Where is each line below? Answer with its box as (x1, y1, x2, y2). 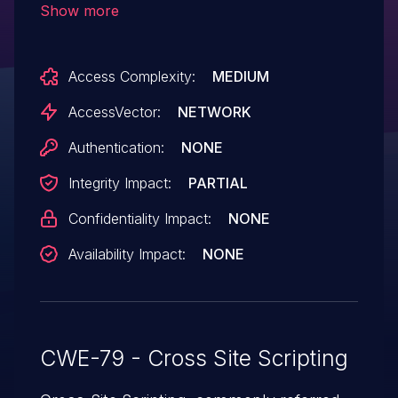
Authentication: (68, 138, 164, 156)
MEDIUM (211, 67, 269, 85)
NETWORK (177, 102, 251, 121)
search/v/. (39, 15, 114, 35)
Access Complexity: (68, 67, 195, 85)
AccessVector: (68, 102, 161, 121)
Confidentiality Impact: (68, 209, 211, 227)
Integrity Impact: (68, 173, 171, 192)
